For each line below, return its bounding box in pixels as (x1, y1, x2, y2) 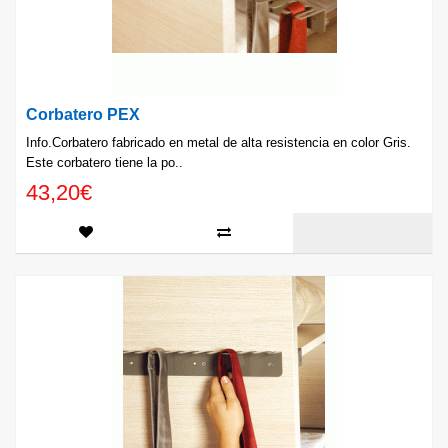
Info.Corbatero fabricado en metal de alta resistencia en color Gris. (26, 135, 411, 151)
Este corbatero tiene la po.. (26, 155, 183, 171)
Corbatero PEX (26, 106, 140, 124)
